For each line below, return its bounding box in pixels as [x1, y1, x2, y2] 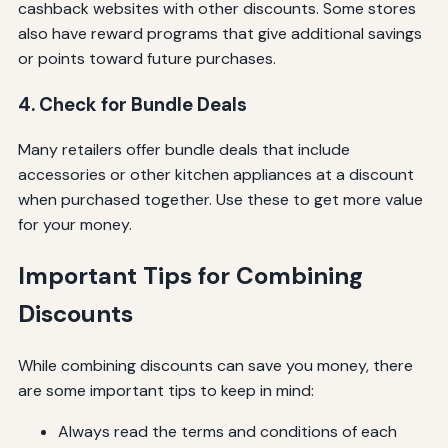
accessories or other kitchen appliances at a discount [17, 164, 414, 186]
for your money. [17, 214, 132, 236]
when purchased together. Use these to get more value [17, 189, 423, 211]
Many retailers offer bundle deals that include [17, 139, 350, 161]
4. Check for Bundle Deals [17, 91, 247, 117]
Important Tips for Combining [17, 260, 363, 292]
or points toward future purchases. [17, 47, 276, 69]
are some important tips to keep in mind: [17, 380, 314, 402]
